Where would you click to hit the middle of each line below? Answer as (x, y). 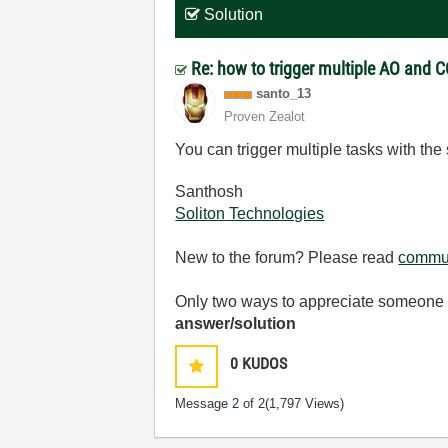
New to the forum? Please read (287, 257)
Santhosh (209, 191)
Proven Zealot (265, 116)
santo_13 (284, 93)
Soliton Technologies (250, 213)
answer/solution (236, 323)
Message (204, 403)
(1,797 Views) (305, 403)
